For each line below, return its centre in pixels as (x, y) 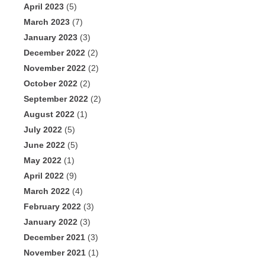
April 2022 (44, 176)
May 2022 (43, 161)
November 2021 (55, 253)
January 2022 (51, 222)
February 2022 (52, 207)
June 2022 (44, 145)
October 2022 (51, 84)
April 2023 (44, 7)
